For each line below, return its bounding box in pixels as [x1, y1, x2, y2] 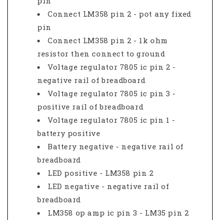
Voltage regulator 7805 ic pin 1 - [48, 114, 175, 125]
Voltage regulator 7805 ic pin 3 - [48, 88, 176, 98]
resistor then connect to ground [37, 48, 165, 58]
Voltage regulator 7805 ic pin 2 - [48, 61, 176, 72]
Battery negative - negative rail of [48, 141, 184, 151]
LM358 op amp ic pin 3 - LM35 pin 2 [48, 207, 189, 218]
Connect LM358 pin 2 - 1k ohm [48, 35, 168, 45]
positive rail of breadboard [37, 101, 144, 111]
